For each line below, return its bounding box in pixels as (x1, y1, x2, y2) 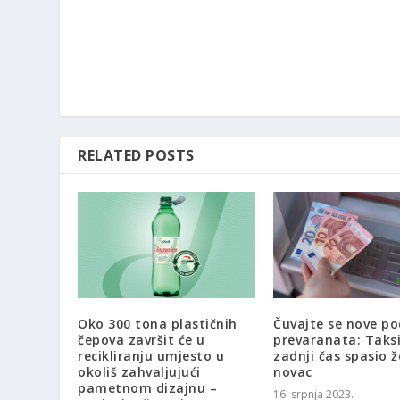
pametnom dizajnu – (78, 379, 218, 397)
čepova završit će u (78, 331, 205, 349)
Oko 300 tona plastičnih (78, 315, 237, 333)
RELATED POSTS (78, 146, 195, 166)
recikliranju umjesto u (78, 347, 225, 365)
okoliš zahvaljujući (78, 363, 201, 381)
